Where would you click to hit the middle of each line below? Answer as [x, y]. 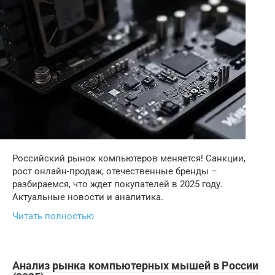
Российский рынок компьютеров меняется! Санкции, [129, 158]
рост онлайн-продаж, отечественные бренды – [115, 171]
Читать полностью [53, 216]
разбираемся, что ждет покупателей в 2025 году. [118, 184]
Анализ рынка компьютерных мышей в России [135, 265]
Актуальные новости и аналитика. [88, 197]
